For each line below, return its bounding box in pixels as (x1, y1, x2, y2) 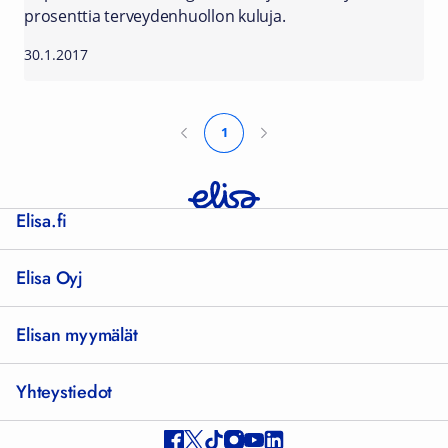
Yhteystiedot (16, 378, 112, 405)
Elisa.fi (16, 207, 67, 234)
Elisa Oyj (16, 264, 83, 291)
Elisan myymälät (16, 321, 138, 348)
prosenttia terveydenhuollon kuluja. (24, 5, 286, 27)
